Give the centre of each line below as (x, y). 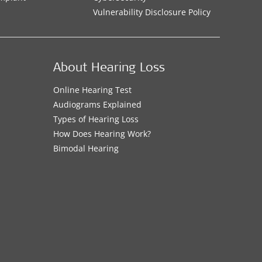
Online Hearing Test (92, 90)
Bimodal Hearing (86, 148)
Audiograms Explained (97, 104)
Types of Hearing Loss (96, 119)
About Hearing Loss (109, 69)
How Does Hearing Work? (102, 134)
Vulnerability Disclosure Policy (151, 12)
